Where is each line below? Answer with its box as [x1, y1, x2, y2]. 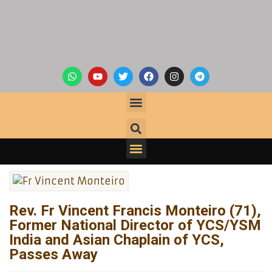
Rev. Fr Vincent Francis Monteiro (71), [9, 202, 261, 219]
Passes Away [9, 246, 98, 263]
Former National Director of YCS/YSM [9, 217, 261, 234]
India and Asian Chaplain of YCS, [9, 231, 224, 248]
